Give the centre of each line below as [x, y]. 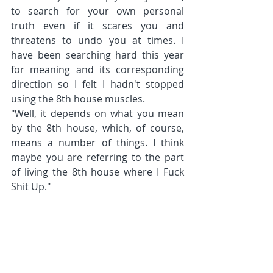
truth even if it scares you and [97, 26]
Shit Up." [31, 186]
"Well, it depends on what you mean [97, 113]
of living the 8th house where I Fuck [97, 172]
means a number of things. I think [97, 143]
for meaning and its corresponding [97, 69]
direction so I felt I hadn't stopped [97, 84]
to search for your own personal [97, 11]
